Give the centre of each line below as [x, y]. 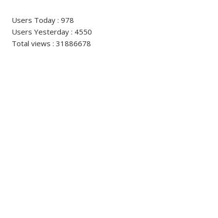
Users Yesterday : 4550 [51, 32]
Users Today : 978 [42, 20]
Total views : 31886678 [50, 43]
